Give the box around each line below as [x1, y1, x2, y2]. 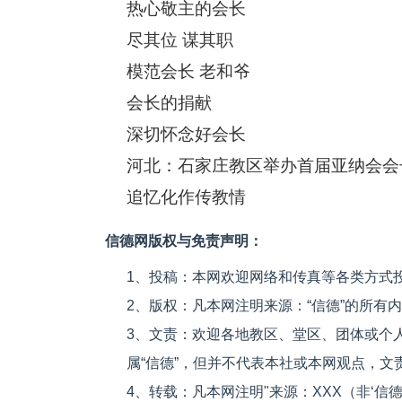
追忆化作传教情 [127, 188, 246, 206]
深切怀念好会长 [127, 125, 246, 144]
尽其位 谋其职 [127, 31, 233, 49]
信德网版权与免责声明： [105, 233, 263, 249]
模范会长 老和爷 [127, 62, 250, 81]
